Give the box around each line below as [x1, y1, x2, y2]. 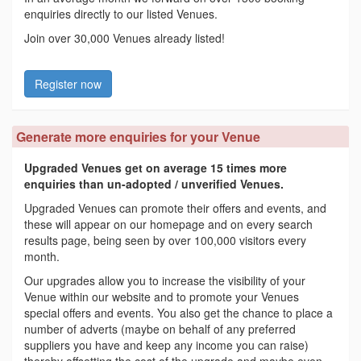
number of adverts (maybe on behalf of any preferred [24, 321, 296, 338]
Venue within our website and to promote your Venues [24, 288, 299, 305]
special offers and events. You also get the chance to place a [24, 305, 333, 322]
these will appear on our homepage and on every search [24, 216, 313, 233]
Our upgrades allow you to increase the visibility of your [24, 272, 305, 289]
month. [24, 248, 60, 265]
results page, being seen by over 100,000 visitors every [24, 232, 306, 249]
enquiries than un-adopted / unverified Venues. [24, 176, 284, 193]
